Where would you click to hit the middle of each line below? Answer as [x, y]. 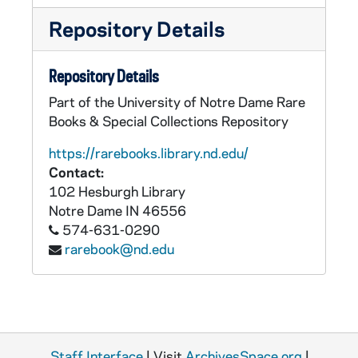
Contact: [76, 172]
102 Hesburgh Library [117, 191]
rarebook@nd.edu [119, 249]
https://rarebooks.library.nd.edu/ [149, 153]
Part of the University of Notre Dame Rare [177, 101]
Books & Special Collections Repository [169, 121]
